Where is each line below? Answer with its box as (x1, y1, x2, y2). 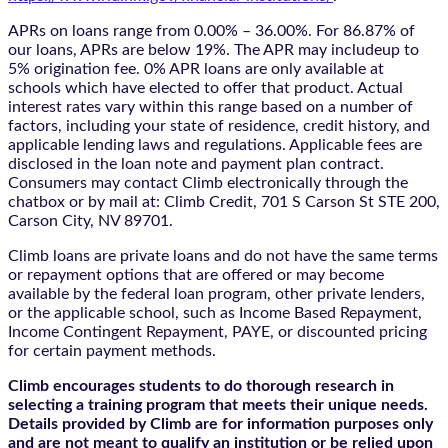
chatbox (8, 193, 65, 210)
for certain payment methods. (8, 342, 216, 359)
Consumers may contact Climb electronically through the (8, 174, 408, 191)
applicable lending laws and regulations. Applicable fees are (8, 136, 422, 153)
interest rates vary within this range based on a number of (8, 98, 413, 115)
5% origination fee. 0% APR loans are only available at (8, 60, 384, 77)
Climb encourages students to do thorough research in (8, 377, 394, 394)
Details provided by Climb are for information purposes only (8, 415, 433, 432)
